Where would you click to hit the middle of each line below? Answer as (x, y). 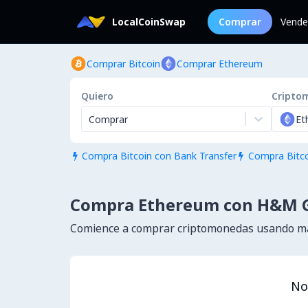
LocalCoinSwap (149, 22)
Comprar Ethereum (220, 64)
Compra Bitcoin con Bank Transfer (159, 156)
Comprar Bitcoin (123, 64)
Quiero (97, 96)
